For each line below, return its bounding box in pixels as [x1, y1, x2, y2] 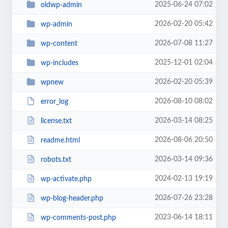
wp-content [40, 40, 77, 47]
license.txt [40, 117, 72, 125]
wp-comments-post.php [40, 214, 116, 221]
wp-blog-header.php [40, 194, 103, 202]
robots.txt [40, 156, 71, 163]
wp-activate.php [40, 175, 92, 183]
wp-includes [40, 59, 78, 67]
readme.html [40, 136, 80, 144]
